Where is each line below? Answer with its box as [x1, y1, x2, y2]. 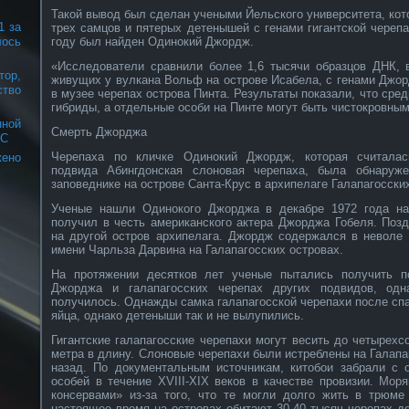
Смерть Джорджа [51, 124, 147, 139]
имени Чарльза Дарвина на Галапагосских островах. [51, 242, 343, 257]
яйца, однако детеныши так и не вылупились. [51, 308, 304, 322]
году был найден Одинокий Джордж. [51, 34, 254, 48]
